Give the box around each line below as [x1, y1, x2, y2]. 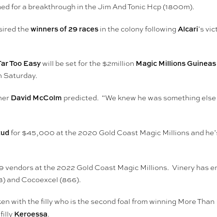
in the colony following [98, 24, 178, 34]
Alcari [178, 24, 198, 34]
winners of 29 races [31, 24, 98, 34]
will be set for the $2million [42, 59, 134, 69]
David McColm [11, 93, 62, 103]
